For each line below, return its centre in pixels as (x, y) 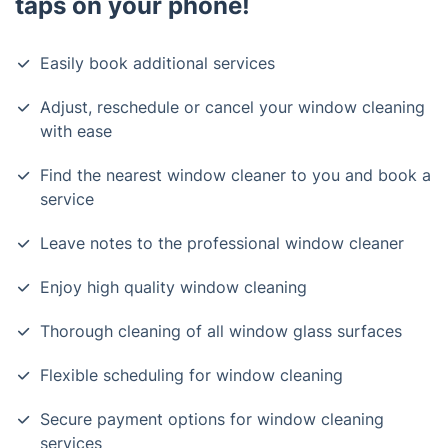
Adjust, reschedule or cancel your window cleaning (232, 107)
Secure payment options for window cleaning (212, 419)
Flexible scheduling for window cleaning (191, 375)
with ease (76, 131)
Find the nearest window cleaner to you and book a (235, 175)
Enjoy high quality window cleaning (173, 287)
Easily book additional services (157, 63)
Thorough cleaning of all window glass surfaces (221, 331)
